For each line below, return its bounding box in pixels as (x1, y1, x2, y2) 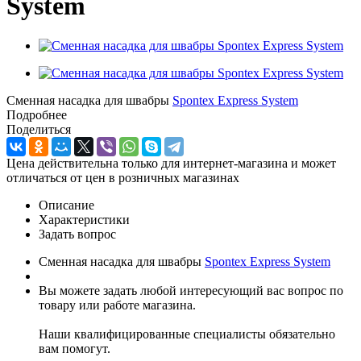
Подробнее (6, 107, 67, 122)
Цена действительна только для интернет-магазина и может (6, 156, 336, 170)
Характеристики (39, 212, 130, 226)
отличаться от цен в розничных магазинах (6, 170, 239, 185)
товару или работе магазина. (39, 297, 196, 312)
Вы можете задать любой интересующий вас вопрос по (39, 283, 343, 297)
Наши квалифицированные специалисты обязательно (39, 326, 335, 341)
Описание (39, 197, 94, 212)
